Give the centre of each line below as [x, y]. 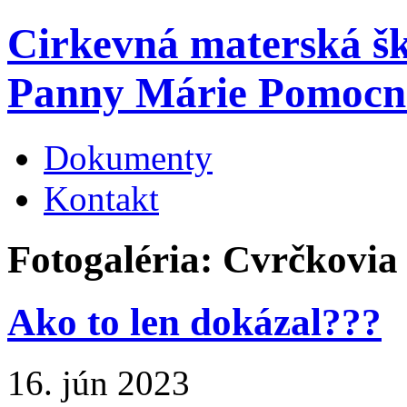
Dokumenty [128, 157]
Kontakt [101, 198]
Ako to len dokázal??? [194, 322]
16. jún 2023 [99, 382]
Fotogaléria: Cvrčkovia [203, 259]
